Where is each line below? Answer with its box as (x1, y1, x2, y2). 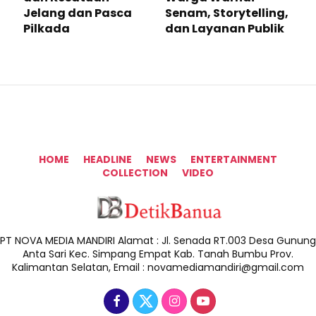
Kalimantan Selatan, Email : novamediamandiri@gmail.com (12, 260, 304, 274)
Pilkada (23, 20, 70, 37)
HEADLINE (83, 152, 132, 166)
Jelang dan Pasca (23, 4, 132, 21)
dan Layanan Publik (165, 20, 284, 37)
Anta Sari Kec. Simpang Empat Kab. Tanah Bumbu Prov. (23, 246, 293, 261)
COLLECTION (102, 165, 168, 180)
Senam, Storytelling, (165, 4, 288, 21)
